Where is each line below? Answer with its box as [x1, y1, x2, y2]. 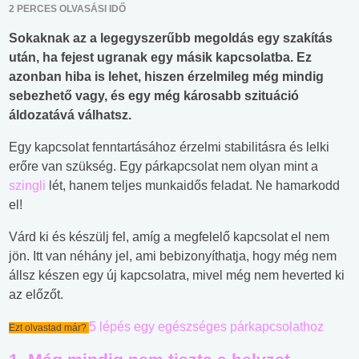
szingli [9, 179, 46, 193]
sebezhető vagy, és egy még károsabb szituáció [9, 89, 299, 103]
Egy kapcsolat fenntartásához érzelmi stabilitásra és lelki [9, 140, 329, 155]
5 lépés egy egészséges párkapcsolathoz [89, 320, 324, 334]
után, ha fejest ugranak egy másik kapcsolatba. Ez [9, 50, 312, 65]
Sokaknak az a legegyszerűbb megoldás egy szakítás [9, 31, 333, 46]
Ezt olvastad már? [9, 322, 89, 334]
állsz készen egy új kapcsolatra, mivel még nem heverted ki [9, 268, 345, 283]
